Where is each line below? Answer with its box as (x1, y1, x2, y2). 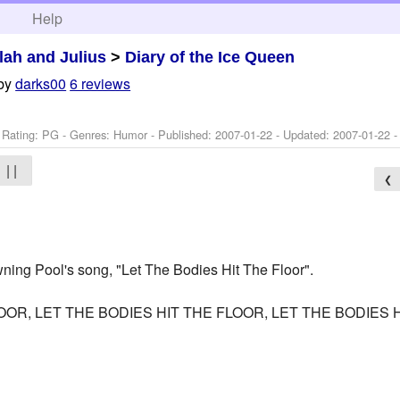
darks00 (15, 73, 67, 95)
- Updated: (272, 125, 334, 143)
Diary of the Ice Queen (125, 47, 296, 66)
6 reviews (70, 73, 131, 95)
